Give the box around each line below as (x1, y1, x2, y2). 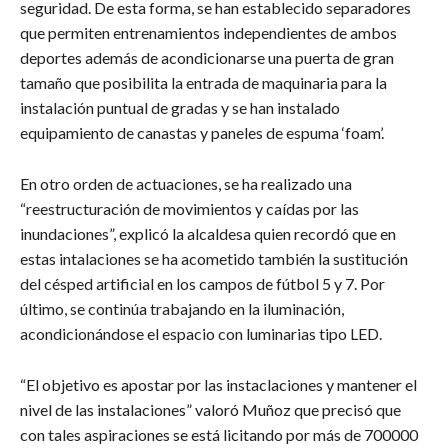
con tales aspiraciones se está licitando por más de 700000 (20, 425, 418, 445)
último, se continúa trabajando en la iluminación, (20, 299, 344, 319)
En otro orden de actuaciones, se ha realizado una (20, 174, 352, 194)
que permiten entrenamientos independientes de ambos (20, 23, 397, 43)
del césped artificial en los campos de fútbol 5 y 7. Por (20, 274, 385, 294)
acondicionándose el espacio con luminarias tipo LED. (20, 324, 382, 344)
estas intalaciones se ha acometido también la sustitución (20, 249, 408, 269)
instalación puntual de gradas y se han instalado (20, 98, 340, 118)
